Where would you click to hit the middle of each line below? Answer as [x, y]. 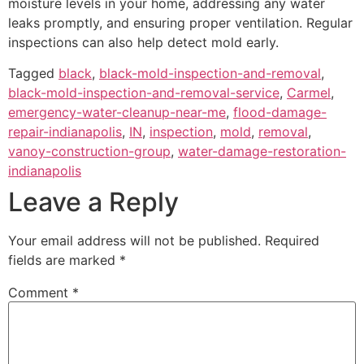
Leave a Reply [93, 202]
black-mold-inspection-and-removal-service [144, 93]
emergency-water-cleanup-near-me [117, 113]
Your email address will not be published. [134, 241]
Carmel [309, 93]
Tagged [33, 74]
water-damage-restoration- [262, 152]
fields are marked [64, 260]
